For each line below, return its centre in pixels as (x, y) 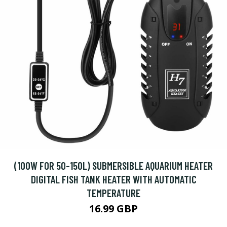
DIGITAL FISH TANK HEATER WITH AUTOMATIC (113, 179)
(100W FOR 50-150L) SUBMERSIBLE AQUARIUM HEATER (113, 165)
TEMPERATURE (113, 193)
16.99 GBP (113, 209)
